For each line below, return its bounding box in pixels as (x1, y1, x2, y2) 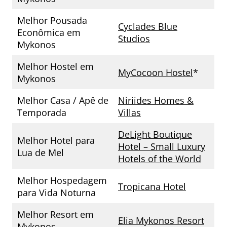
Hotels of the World (118, 153, 201, 165)
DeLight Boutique (118, 128, 192, 141)
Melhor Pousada (17, 14, 87, 27)
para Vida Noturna (17, 186, 96, 199)
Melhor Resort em (17, 208, 94, 221)
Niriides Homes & (118, 94, 194, 107)
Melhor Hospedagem (17, 174, 107, 187)
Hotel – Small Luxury (118, 140, 205, 153)
